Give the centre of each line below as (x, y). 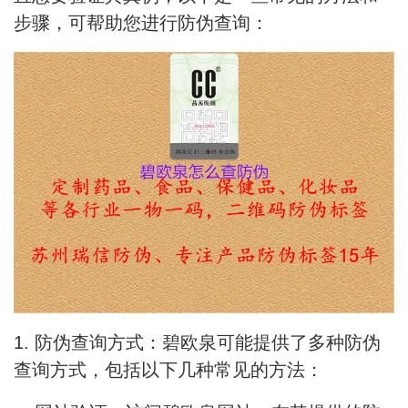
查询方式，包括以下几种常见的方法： (168, 370)
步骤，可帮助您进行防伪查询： (141, 23)
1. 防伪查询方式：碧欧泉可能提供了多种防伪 (197, 343)
